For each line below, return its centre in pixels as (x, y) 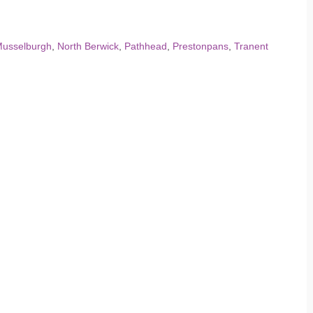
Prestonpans (201, 46)
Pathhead (146, 46)
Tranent (251, 46)
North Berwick (88, 46)
